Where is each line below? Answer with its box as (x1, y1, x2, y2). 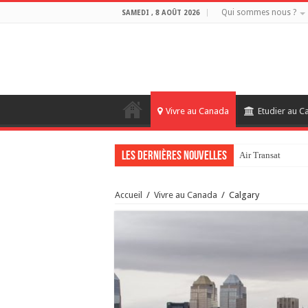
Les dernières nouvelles (122, 150, 227, 163)
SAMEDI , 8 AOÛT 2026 (122, 9, 200, 16)
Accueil (115, 190, 142, 200)
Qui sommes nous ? (221, 8, 296, 17)
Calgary (229, 190, 259, 200)
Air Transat (239, 150, 280, 160)
